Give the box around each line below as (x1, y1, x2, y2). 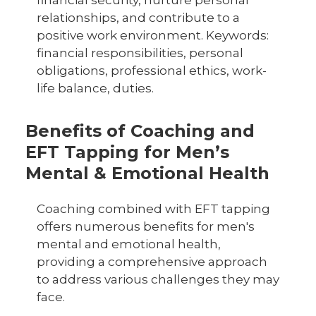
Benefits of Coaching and (25, 121, 255, 141)
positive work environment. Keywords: (37, 28, 269, 42)
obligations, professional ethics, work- (37, 63, 267, 78)
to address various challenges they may (37, 272, 279, 286)
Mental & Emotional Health (25, 163, 269, 183)
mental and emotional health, (37, 237, 221, 251)
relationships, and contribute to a (37, 11, 240, 25)
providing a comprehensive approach (37, 255, 267, 269)
